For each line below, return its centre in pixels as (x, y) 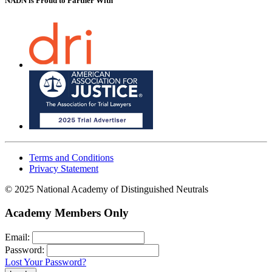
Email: (17, 237)
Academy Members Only (67, 213)
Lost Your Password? (46, 262)
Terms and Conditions (71, 158)
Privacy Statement (64, 169)
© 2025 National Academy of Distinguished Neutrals (107, 189)
